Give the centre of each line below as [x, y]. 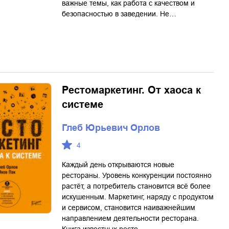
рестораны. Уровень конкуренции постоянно [137, 175]
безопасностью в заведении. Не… [119, 14]
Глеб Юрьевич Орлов [111, 128]
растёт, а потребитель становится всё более [136, 186]
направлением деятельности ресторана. [130, 218]
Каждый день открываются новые [118, 165]
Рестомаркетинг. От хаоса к [131, 90]
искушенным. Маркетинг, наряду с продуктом [138, 197]
